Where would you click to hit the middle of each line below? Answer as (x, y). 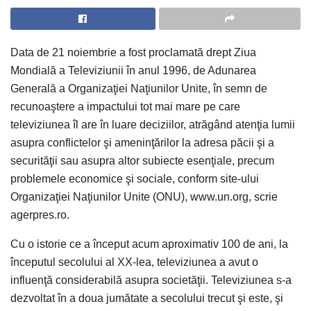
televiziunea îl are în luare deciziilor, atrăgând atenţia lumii (153, 124)
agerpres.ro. (40, 215)
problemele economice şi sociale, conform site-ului (135, 178)
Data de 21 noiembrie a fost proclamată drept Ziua (133, 52)
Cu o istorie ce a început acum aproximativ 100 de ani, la (149, 244)
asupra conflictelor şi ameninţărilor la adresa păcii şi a (142, 142)
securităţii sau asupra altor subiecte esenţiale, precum (142, 160)
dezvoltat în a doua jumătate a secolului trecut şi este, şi (147, 298)
